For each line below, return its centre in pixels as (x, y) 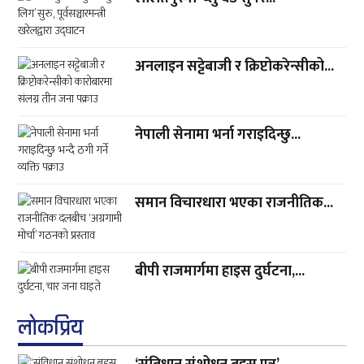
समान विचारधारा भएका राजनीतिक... (234, 204)
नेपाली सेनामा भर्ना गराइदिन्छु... (218, 135)
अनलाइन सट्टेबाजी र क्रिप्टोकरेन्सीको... (235, 67)
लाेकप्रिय (51, 329)
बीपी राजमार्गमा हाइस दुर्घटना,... (220, 272)
